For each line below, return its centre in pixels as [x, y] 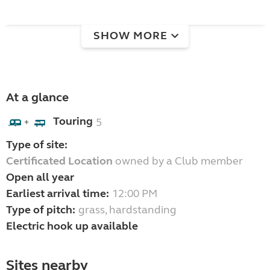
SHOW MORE [130, 35]
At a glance [37, 98]
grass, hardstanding [127, 210]
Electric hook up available [72, 226]
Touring [73, 121]
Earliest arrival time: [58, 194]
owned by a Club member [178, 161]
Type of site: [37, 145]
